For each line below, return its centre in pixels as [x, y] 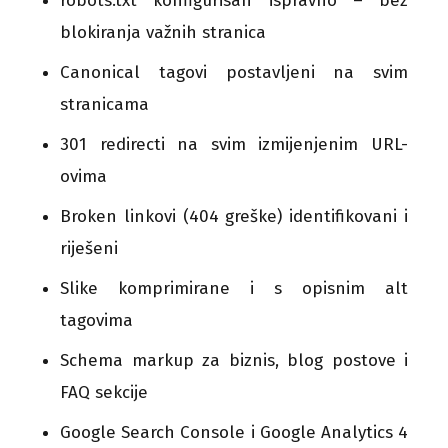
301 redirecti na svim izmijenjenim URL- [234, 144]
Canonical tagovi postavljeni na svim [234, 72]
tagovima [96, 320]
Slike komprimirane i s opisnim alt [234, 288]
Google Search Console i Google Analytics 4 [234, 432]
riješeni [89, 248]
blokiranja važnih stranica [163, 32]
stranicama [104, 104]
